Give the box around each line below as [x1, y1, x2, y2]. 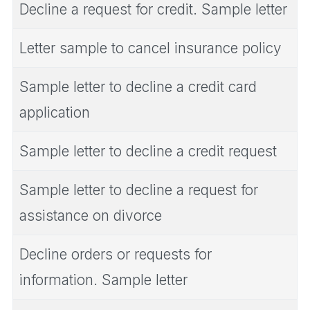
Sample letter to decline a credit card [19, 78, 257, 96]
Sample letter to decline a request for [19, 181, 258, 199]
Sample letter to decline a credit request [19, 143, 277, 161]
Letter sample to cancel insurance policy [19, 39, 282, 57]
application [19, 104, 90, 122]
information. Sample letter [19, 271, 188, 289]
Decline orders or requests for [19, 246, 212, 264]
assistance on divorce [19, 207, 162, 225]
